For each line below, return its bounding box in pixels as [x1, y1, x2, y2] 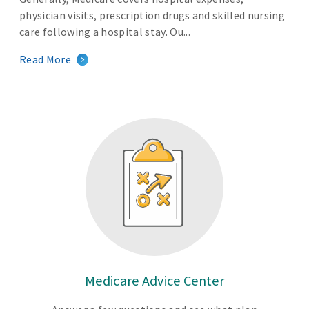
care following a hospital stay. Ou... [19, 25, 190, 39]
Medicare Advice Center [84, 272, 225, 289]
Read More [19, 52, 71, 66]
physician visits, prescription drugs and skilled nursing [19, 8, 285, 22]
